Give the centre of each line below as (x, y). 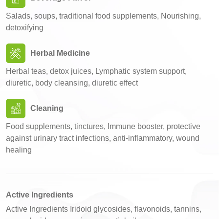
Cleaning (47, 108)
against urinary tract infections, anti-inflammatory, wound (103, 138)
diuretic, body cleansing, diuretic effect (72, 83)
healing (19, 150)
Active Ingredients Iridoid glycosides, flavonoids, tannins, (104, 209)
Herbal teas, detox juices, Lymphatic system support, (96, 71)
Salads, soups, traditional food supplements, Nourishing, (103, 16)
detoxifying (25, 28)
